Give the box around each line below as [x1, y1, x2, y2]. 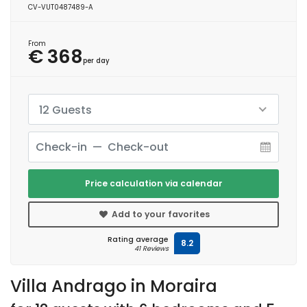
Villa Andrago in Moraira [10, 273, 217, 298]
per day [83, 56, 110, 65]
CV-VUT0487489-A [28, 2, 93, 12]
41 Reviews [134, 243, 169, 253]
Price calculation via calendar [84, 177, 223, 189]
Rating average [107, 234, 169, 245]
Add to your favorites [109, 208, 210, 220]
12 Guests [39, 101, 92, 118]
